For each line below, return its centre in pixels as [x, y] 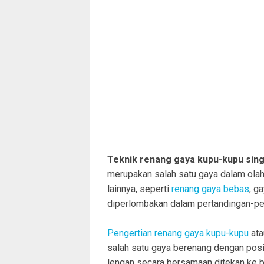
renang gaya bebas [210, 189]
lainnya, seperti [139, 189]
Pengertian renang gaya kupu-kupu [178, 233]
